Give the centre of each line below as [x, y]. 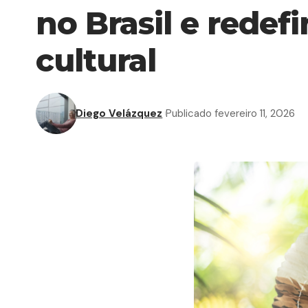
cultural [96, 60]
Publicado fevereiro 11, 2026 [231, 113]
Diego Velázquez [119, 113]
